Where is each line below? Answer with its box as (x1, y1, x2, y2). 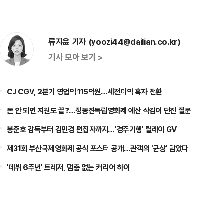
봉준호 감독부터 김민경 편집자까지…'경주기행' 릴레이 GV (7, 124, 177, 135)
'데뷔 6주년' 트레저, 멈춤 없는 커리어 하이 (7, 162, 130, 172)
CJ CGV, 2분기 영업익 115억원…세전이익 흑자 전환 (7, 86, 162, 97)
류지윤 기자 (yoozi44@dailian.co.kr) (48, 36, 181, 47)
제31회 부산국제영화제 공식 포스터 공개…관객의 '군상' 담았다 (7, 143, 188, 154)
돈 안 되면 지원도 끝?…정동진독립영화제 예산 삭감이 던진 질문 (7, 105, 191, 116)
